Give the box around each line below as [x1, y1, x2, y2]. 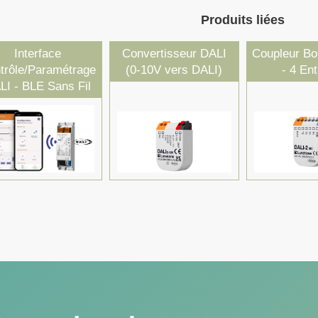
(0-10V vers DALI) [126, 63, 223, 77]
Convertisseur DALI [121, 47, 226, 61]
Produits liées [200, 13, 285, 28]
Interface [13, 47, 61, 61]
